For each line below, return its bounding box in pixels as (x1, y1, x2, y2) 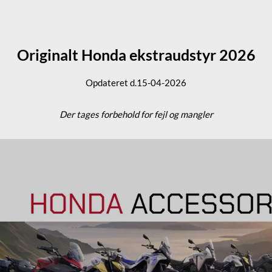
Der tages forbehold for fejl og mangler (59, 109, 213, 120)
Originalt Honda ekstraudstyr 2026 (16, 46, 256, 64)
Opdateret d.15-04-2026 (86, 77, 186, 88)
